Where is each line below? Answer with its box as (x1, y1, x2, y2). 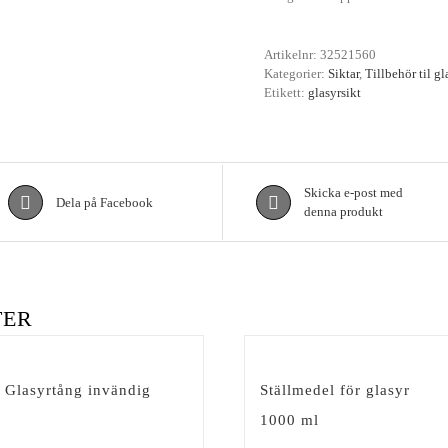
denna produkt (303, 204, 383, 219)
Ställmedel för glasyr (260, 382, 410, 398)
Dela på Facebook (55, 194, 153, 210)
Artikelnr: (264, 47, 320, 62)
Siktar (328, 66, 359, 81)
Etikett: (264, 85, 308, 100)
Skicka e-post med (303, 185, 403, 200)
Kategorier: (264, 66, 328, 81)
